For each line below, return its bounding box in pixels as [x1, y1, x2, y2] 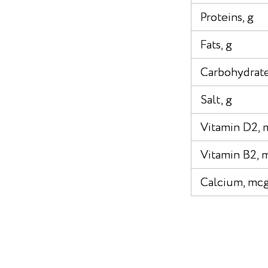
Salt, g [200, 92, 232, 109]
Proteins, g [200, 9, 254, 26]
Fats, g [200, 36, 232, 54]
